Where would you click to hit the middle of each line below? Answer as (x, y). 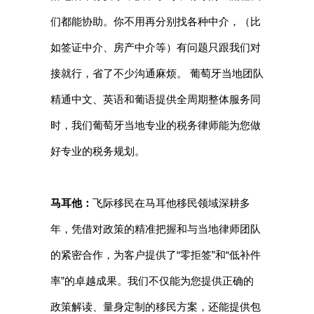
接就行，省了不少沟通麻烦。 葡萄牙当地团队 (157, 74)
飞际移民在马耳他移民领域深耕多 (171, 203)
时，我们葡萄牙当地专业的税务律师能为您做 (155, 125)
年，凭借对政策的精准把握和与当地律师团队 (155, 229)
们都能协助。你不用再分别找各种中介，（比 (155, 22)
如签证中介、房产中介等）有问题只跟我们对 (155, 48)
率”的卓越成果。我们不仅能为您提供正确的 (152, 281)
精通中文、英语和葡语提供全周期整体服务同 (155, 100)
